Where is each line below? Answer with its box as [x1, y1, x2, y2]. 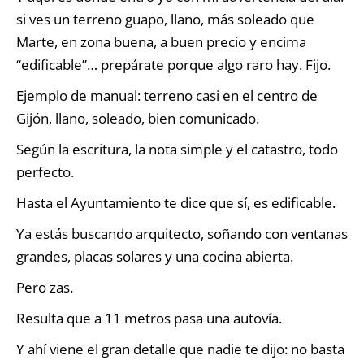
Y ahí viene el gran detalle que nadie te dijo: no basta [16, 339, 344, 358]
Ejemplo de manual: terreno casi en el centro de [16, 85, 318, 105]
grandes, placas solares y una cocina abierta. [16, 246, 293, 266]
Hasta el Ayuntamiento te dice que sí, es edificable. [16, 193, 336, 212]
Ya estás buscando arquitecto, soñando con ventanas [16, 223, 348, 243]
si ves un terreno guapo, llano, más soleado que [16, 9, 314, 28]
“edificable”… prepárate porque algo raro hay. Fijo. [16, 54, 331, 74]
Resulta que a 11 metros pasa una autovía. [16, 308, 282, 327]
